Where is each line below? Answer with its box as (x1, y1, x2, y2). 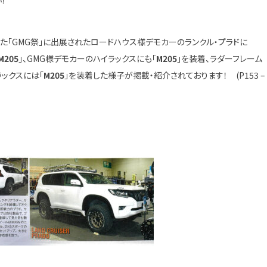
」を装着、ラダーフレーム (177, 52, 263, 64)
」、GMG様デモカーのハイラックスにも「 (18, 52, 157, 64)
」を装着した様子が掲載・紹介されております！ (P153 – (64, 69, 266, 81)
